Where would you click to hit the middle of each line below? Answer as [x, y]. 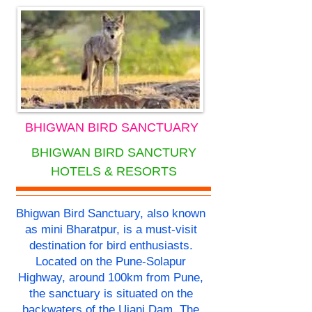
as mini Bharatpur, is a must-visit [111, 230]
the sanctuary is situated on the [111, 294]
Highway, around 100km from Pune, [111, 278]
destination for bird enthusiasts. [111, 246]
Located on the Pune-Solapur [111, 262]
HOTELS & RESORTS [114, 172]
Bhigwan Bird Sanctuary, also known [111, 214]
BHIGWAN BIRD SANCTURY [114, 153]
